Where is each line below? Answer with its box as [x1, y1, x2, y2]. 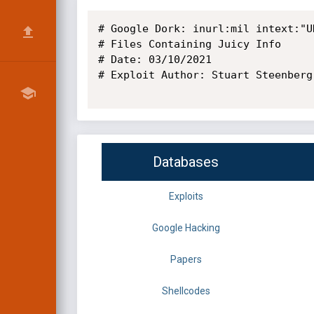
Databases [153, 153, 219, 171]
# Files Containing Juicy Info [97, 38, 281, 50]
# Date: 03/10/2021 [97, 53, 218, 66]
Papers [170, 254, 202, 266]
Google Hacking [151, 222, 220, 234]
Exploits [168, 191, 203, 203]
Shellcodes [161, 285, 210, 297]
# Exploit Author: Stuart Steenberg [97, 69, 313, 81]
